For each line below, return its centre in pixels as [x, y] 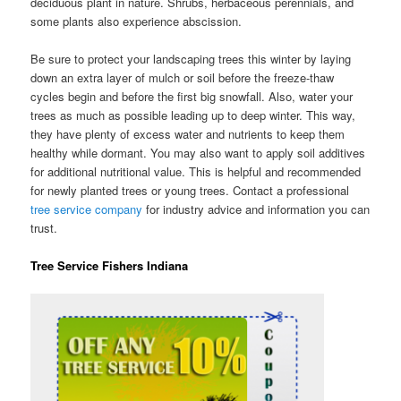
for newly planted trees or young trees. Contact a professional [190, 190]
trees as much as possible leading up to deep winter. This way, [193, 115]
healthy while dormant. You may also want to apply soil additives [198, 152]
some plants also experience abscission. [137, 21]
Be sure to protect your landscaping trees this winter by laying [191, 58]
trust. [44, 227]
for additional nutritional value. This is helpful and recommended [196, 171]
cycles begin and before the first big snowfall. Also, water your [192, 96]
